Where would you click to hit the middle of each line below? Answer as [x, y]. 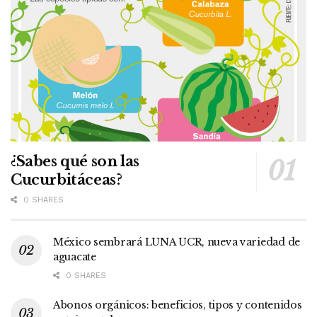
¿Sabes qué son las [75, 161]
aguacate [75, 257]
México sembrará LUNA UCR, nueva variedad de [177, 242]
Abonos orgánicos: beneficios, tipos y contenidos [178, 305]
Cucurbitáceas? [67, 179]
